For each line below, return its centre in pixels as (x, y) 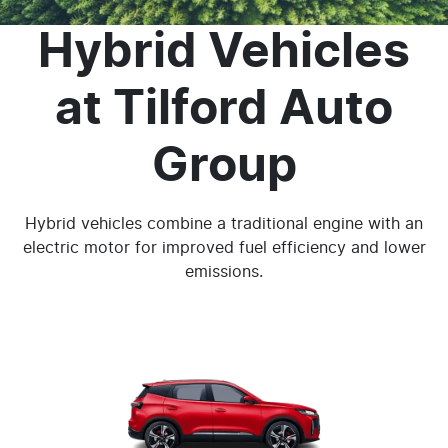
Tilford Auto (253, 110)
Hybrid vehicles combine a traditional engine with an (224, 224)
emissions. (224, 272)
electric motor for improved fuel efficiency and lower (224, 248)
